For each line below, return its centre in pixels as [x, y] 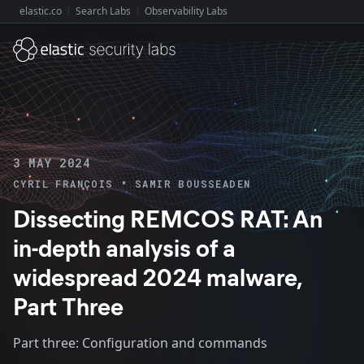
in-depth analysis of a [124, 247]
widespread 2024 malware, [157, 276]
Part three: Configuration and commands [140, 343]
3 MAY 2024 [52, 163]
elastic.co [41, 11]
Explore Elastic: [47, 19]
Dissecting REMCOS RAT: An [168, 218]
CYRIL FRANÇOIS [63, 184]
